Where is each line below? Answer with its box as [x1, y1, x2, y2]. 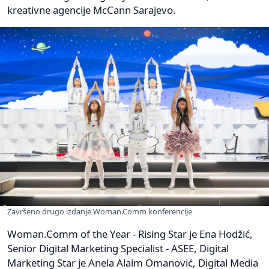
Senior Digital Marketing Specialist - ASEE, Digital [7, 241, 229, 256]
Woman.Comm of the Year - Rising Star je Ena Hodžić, [7, 227, 253, 241]
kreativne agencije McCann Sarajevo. [7, 2, 176, 17]
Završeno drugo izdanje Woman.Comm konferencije [7, 206, 192, 217]
